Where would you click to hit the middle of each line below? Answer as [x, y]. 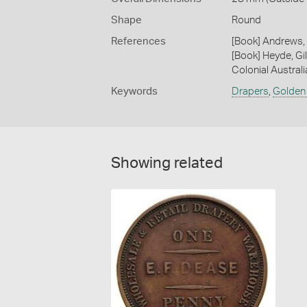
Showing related [167, 163]
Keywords [134, 92]
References [138, 42]
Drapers [250, 92]
